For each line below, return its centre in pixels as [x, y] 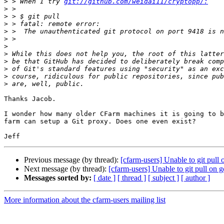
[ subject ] [163, 178]
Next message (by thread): [66, 169]
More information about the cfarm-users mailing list [85, 200]
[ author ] [195, 178]
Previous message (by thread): [72, 160]
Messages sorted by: [58, 178]
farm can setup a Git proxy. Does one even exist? [100, 121]
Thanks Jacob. [30, 99]
